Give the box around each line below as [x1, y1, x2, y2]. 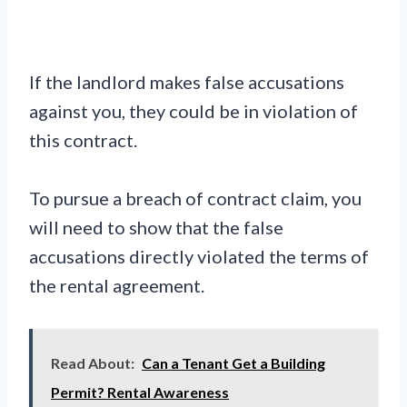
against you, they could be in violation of [29, 99, 358, 122]
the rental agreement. [29, 273, 204, 296]
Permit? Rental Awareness [51, 382, 229, 401]
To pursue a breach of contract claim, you [29, 186, 362, 209]
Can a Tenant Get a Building [142, 353, 325, 372]
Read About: [51, 353, 134, 372]
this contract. [29, 128, 137, 151]
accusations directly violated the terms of [29, 244, 369, 267]
